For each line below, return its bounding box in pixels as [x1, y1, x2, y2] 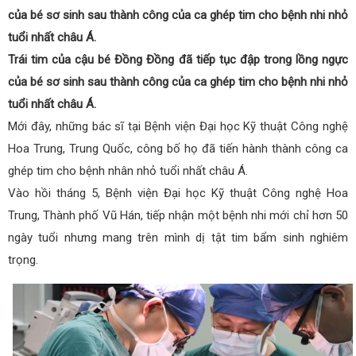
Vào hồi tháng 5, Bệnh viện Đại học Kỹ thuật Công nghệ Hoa [8, 185, 348, 200]
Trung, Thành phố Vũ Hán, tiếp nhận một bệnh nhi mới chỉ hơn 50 [8, 207, 348, 222]
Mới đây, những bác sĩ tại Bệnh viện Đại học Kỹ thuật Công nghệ [8, 118, 348, 133]
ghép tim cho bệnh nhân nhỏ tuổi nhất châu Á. [8, 163, 248, 178]
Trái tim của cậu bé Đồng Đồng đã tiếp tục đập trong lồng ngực [8, 52, 348, 67]
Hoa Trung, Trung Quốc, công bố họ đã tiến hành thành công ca [8, 141, 348, 156]
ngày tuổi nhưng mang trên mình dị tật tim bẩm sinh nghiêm [8, 230, 348, 245]
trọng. [8, 252, 38, 267]
